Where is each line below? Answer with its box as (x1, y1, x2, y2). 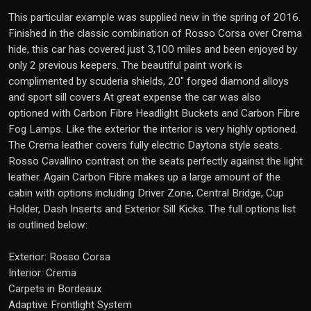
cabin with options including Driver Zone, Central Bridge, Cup (8, 187, 284, 199)
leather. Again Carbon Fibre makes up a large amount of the (8, 171, 280, 183)
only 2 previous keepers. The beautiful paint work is (8, 59, 242, 72)
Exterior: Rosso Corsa (8, 251, 110, 263)
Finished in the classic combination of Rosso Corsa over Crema (8, 27, 302, 40)
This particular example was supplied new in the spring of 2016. (8, 11, 301, 24)
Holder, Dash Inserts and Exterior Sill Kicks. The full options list (8, 203, 296, 215)
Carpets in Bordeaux (8, 283, 102, 295)
